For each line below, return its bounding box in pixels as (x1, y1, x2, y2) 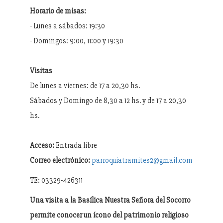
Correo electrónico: (30, 155, 90, 165)
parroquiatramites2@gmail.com (92, 155, 193, 165)
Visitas (30, 66, 52, 75)
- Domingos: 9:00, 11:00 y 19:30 (30, 36, 123, 45)
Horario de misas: (30, 6, 86, 15)
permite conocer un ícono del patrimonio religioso (30, 210, 189, 220)
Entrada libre (54, 140, 97, 150)
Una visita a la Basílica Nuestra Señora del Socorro (30, 195, 191, 205)
